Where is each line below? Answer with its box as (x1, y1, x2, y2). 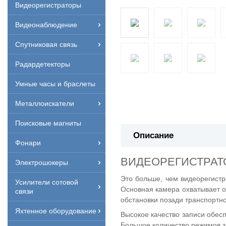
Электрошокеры (15, 158, 68, 166)
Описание (133, 131, 174, 140)
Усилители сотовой (15, 178, 78, 186)
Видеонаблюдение (15, 21, 77, 29)
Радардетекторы (15, 60, 70, 68)
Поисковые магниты (15, 119, 81, 127)
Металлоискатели (15, 99, 74, 107)
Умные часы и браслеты (15, 80, 95, 88)
